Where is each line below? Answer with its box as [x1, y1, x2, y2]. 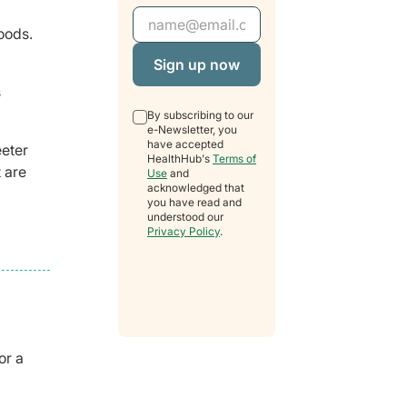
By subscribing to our [147, 108, 253, 123]
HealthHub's [147, 152, 213, 166]
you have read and [147, 195, 242, 210]
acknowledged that [147, 181, 244, 195]
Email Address [132, 7, 232, 26]
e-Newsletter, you [147, 123, 237, 137]
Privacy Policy [147, 224, 220, 239]
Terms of [213, 152, 256, 166]
